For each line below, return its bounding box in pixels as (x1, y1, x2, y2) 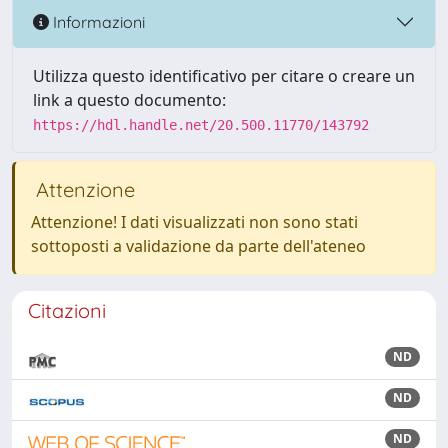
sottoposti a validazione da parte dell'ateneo (31, 235, 366, 257)
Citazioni (28, 298, 106, 323)
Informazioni (49, 11, 145, 32)
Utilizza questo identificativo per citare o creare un (33, 65, 415, 87)
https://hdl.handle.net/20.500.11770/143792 (33, 117, 369, 133)
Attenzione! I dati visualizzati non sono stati (31, 211, 358, 233)
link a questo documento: (33, 89, 226, 111)
